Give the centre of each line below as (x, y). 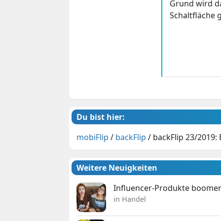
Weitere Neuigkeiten (117, 168)
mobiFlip (93, 137)
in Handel (130, 199)
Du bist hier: (101, 117)
